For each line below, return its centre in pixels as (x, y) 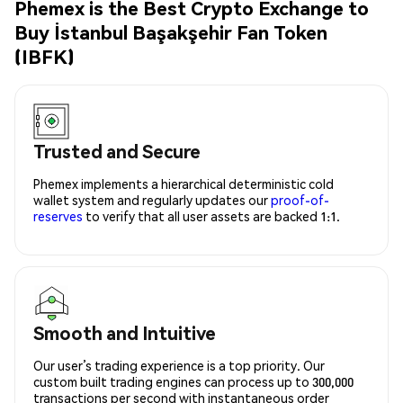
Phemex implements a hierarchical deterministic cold (184, 183)
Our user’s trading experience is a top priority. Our (179, 365)
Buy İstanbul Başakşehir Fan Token (171, 32)
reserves (58, 215)
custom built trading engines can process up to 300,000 (193, 381)
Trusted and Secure (117, 151)
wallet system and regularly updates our (152, 199)
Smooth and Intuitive (125, 332)
